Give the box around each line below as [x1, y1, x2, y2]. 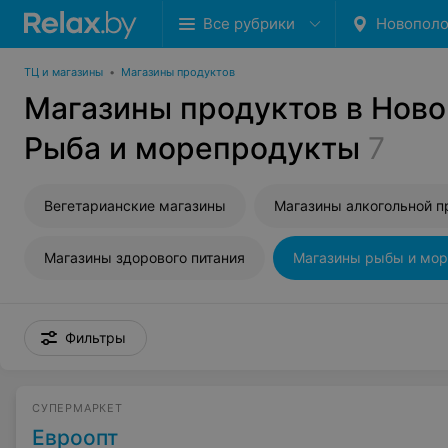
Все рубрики [203, 14, 295, 33]
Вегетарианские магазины [44, 197, 226, 214]
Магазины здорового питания [44, 249, 245, 266]
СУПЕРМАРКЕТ [32, 401, 123, 415]
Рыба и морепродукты [24, 130, 360, 166]
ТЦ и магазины [24, 65, 103, 79]
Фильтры [65, 329, 126, 346]
